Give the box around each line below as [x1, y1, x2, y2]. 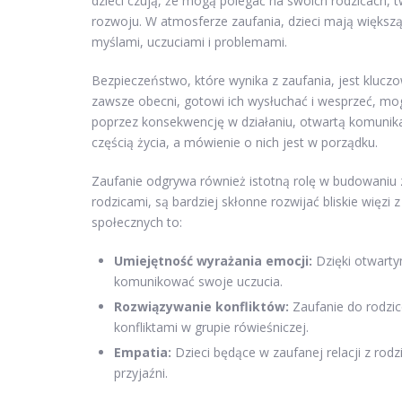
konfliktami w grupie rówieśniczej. [114, 319, 309, 336]
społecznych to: [92, 214, 182, 232]
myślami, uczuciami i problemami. [92, 33, 287, 51]
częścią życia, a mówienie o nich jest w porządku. [92, 134, 378, 152]
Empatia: [114, 344, 171, 362]
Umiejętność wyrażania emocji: [114, 252, 312, 270]
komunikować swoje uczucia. [114, 273, 283, 291]
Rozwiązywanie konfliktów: [114, 298, 289, 316]
